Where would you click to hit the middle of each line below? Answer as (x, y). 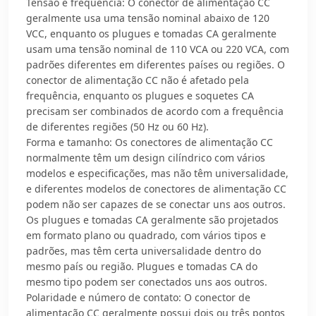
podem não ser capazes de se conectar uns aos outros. (156, 204)
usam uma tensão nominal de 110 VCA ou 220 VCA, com (158, 49)
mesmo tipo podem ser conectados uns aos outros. (147, 282)
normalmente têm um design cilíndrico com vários (146, 158)
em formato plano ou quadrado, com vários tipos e (146, 235)
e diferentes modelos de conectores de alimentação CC (156, 189)
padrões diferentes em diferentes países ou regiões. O (156, 65)
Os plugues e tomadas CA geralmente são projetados (152, 220)
